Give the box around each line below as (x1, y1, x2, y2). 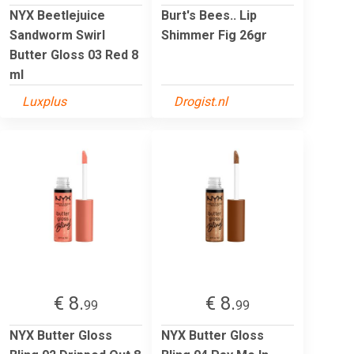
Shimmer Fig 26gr (161, 27, 267, 43)
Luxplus (22, 93, 66, 109)
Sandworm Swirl (9, 27, 105, 43)
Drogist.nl (174, 93, 228, 109)
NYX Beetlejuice (9, 7, 105, 23)
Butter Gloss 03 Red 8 (9, 47, 138, 62)
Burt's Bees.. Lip (161, 7, 257, 23)
